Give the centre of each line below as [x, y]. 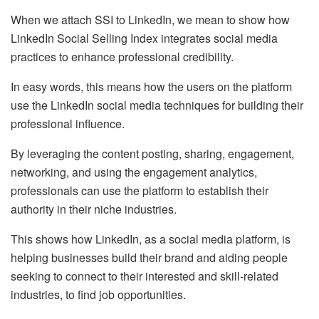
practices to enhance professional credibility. [122, 57]
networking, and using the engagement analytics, [134, 172]
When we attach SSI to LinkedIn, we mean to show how [150, 20]
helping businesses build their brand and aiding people [149, 258]
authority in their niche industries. [94, 209]
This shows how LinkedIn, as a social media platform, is [151, 239]
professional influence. [68, 124]
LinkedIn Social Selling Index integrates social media [144, 38]
